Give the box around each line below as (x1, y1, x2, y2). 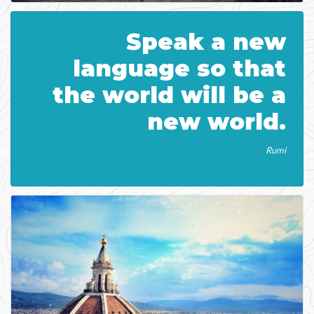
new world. (147, 108, 286, 136)
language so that (73, 55, 286, 83)
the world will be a (53, 81, 286, 109)
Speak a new (126, 28, 286, 56)
